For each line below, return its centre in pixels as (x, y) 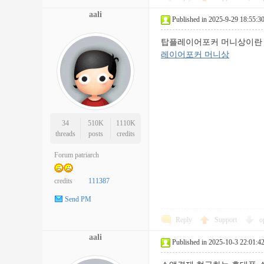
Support (227, 220)
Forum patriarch (77, 155)
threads (65, 134)
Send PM (78, 199)
